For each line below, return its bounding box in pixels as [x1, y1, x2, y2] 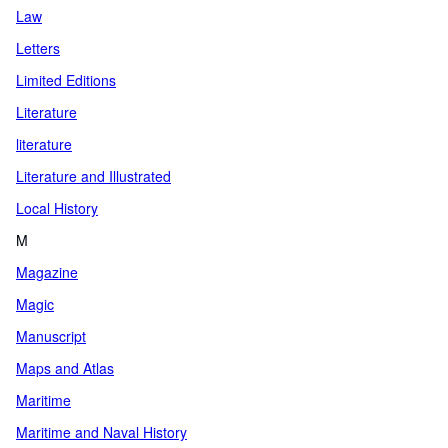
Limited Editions [16, 70, 116, 90]
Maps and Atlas [16, 358, 114, 378]
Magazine [16, 262, 78, 282]
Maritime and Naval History [16, 422, 187, 442]
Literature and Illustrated [16, 166, 171, 186]
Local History [16, 198, 98, 218]
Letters [16, 38, 60, 58]
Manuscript [16, 326, 86, 346]
